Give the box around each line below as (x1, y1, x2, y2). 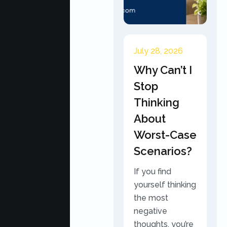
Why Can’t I (134, 63, 192, 77)
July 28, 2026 (134, 46, 183, 56)
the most (134, 193, 168, 203)
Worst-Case (134, 128, 197, 141)
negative (134, 206, 167, 216)
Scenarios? (134, 144, 192, 158)
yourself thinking (134, 180, 196, 190)
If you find (134, 167, 171, 176)
